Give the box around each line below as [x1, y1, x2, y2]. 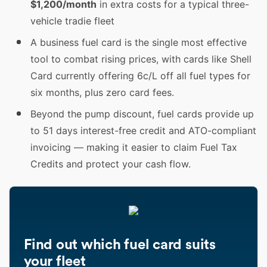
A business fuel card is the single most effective [30, 36, 247, 48]
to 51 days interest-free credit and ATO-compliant [30, 125, 256, 136]
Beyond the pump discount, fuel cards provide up [30, 108, 254, 120]
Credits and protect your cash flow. [30, 158, 191, 170]
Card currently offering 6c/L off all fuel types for [30, 70, 250, 82]
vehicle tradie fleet [30, 15, 114, 27]
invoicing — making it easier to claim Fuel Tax [30, 141, 237, 153]
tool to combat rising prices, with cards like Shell [30, 53, 252, 65]
